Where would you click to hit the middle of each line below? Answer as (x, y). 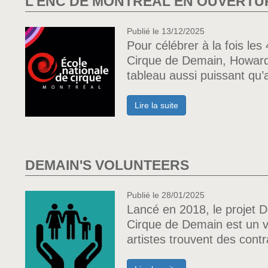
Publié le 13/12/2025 (166, 31)
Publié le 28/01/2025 (166, 195)
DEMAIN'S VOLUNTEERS (107, 165)
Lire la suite (156, 105)
